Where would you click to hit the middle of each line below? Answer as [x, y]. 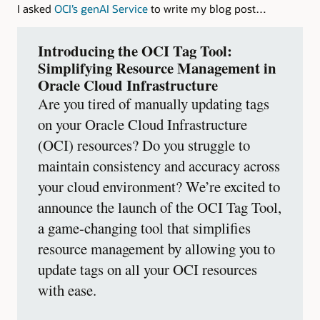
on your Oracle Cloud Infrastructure [142, 124]
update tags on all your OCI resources [147, 269]
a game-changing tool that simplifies [144, 227]
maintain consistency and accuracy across [159, 165]
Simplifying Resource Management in [157, 67]
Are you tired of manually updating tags [154, 103]
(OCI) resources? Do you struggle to [144, 145]
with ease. [67, 290]
